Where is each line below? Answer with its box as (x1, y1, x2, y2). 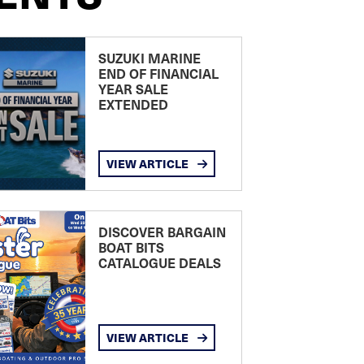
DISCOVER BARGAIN (97, 223, 226, 241)
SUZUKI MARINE (97, 49, 201, 67)
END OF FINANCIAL (97, 64, 219, 83)
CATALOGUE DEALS (97, 253, 221, 272)
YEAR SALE (97, 80, 168, 98)
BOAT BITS (97, 238, 164, 257)
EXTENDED (97, 95, 168, 114)
